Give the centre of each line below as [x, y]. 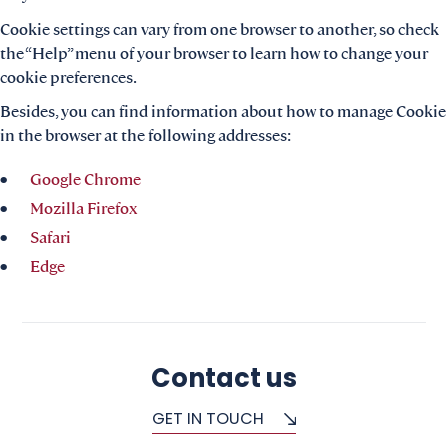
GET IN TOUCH [207, 419]
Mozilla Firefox [84, 208]
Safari [50, 237]
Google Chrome [85, 179]
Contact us [223, 381]
